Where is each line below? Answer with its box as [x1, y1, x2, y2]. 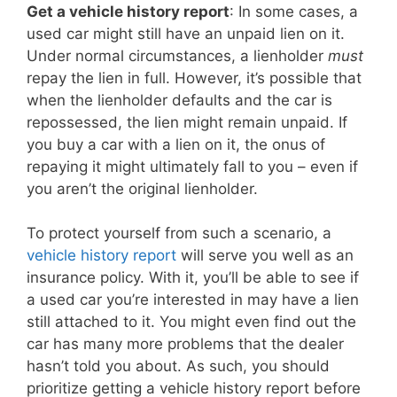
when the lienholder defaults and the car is [27, 90, 332, 109]
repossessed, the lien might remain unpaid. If [27, 113, 347, 131]
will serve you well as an [176, 246, 354, 265]
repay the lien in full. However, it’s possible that [27, 68, 362, 87]
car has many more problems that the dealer [27, 335, 344, 354]
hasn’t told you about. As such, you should [27, 357, 330, 376]
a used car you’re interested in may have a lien [27, 291, 359, 309]
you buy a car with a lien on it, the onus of [27, 135, 325, 153]
